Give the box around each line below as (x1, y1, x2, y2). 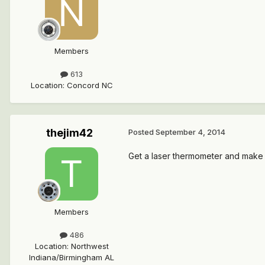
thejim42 (46, 126, 93, 139)
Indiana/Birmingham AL (29, 253, 114, 263)
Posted (128, 127, 156, 137)
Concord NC (66, 80, 113, 90)
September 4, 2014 (156, 127, 225, 137)
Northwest (70, 241, 109, 251)
